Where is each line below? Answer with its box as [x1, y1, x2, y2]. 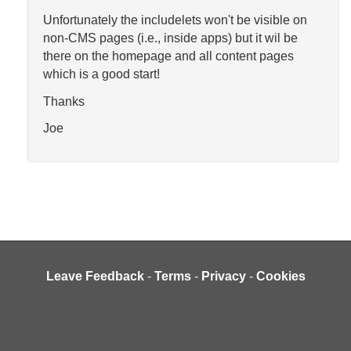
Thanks [43, 94, 85, 108]
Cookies [255, 269, 306, 283]
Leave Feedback [45, 269, 144, 283]
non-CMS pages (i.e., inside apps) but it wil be [43, 31, 298, 45]
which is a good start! [43, 67, 160, 81]
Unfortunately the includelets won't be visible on [43, 13, 307, 27]
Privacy [201, 269, 246, 283]
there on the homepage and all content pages [43, 49, 294, 63]
